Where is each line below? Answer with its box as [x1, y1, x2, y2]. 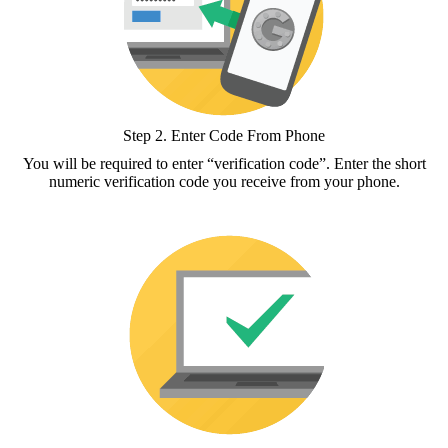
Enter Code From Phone [171, 126, 325, 144]
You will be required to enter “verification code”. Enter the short [22, 154, 426, 172]
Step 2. [123, 126, 171, 144]
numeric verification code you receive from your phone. [48, 172, 400, 190]
